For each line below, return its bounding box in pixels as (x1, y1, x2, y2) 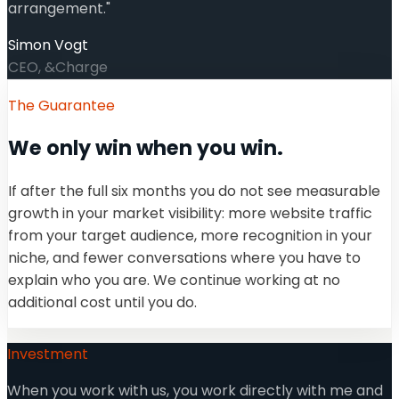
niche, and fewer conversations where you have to (8, 247, 361, 268)
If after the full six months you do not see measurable (8, 180, 380, 201)
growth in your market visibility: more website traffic (8, 202, 372, 224)
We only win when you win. (8, 134, 283, 163)
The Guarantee (8, 94, 115, 116)
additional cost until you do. (8, 291, 197, 313)
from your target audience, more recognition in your (8, 224, 372, 246)
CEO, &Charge (8, 56, 108, 77)
